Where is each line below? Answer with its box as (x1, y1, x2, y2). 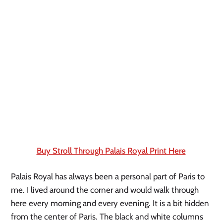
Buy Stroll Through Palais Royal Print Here (36, 145, 186, 156)
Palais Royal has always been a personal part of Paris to (11, 171, 205, 181)
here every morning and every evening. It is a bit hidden (11, 198, 210, 208)
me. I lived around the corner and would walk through (11, 184, 199, 195)
